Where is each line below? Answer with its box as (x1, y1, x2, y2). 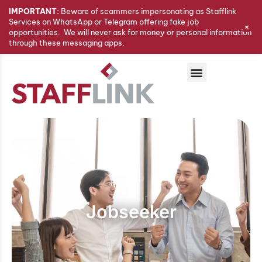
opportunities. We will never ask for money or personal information (9, 27, 251, 37)
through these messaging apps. (9, 38, 125, 47)
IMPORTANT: (9, 6, 59, 16)
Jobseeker (85, 201, 177, 222)
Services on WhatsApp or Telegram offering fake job (9, 17, 199, 26)
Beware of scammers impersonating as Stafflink (59, 6, 236, 16)
